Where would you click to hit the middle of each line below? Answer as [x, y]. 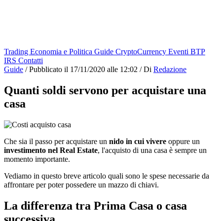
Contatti [31, 60]
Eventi [179, 52]
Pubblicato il [49, 69]
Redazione [170, 69]
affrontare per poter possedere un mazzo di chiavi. [81, 184]
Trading [17, 52]
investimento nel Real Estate [51, 150]
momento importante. [37, 159]
